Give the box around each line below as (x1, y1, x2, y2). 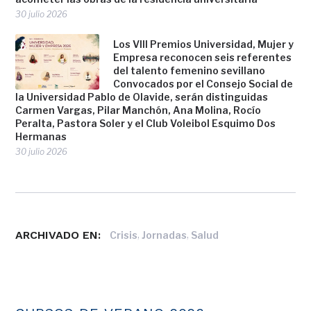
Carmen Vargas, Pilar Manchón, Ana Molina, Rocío (15, 104, 262, 117)
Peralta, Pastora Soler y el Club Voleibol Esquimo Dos (15, 117, 276, 130)
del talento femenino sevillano (113, 65, 266, 77)
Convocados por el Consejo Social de (113, 78, 294, 90)
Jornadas (142, 228, 187, 241)
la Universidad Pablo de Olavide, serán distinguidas (15, 91, 269, 103)
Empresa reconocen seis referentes (113, 51, 292, 64)
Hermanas (15, 131, 67, 143)
